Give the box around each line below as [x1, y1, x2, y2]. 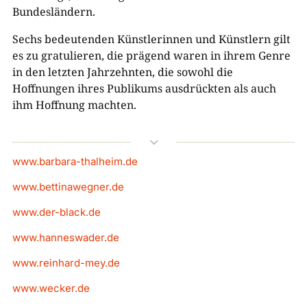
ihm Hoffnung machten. [12, 97, 136, 113]
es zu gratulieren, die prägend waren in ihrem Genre [12, 48, 291, 64]
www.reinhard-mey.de [12, 256, 120, 270]
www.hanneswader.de [12, 231, 119, 245]
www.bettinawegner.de [12, 180, 124, 194]
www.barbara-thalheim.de [12, 155, 138, 169]
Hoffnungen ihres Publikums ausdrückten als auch [12, 81, 276, 97]
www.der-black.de [12, 206, 101, 219]
